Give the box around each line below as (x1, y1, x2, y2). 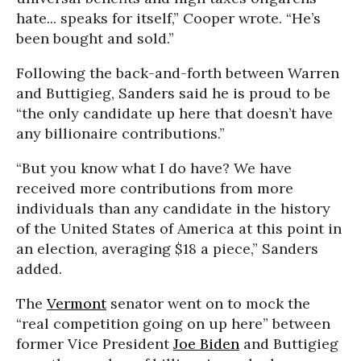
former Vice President (16, 334, 173, 354)
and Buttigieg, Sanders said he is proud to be (16, 84, 330, 103)
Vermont (47, 294, 106, 313)
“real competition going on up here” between (16, 314, 330, 334)
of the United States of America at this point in (16, 219, 342, 239)
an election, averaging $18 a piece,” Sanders (16, 239, 318, 259)
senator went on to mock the (106, 294, 310, 313)
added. (16, 259, 62, 279)
